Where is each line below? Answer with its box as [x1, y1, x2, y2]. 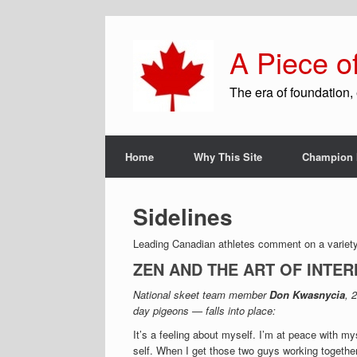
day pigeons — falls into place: [133, 303, 276, 318]
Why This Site [194, 149, 262, 164]
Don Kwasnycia [269, 287, 345, 302]
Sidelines [133, 200, 233, 233]
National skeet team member [133, 287, 269, 302]
